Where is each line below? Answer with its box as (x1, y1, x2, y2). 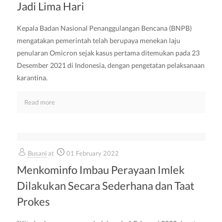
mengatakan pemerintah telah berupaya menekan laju (16, 36, 180, 45)
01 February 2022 (66, 149, 119, 157)
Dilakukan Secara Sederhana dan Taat (16, 179, 194, 192)
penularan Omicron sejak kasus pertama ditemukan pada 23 (16, 49, 200, 57)
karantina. (16, 73, 48, 82)
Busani (27, 149, 47, 157)
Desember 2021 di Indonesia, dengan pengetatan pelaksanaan (16, 61, 205, 69)
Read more (24, 98, 55, 106)
